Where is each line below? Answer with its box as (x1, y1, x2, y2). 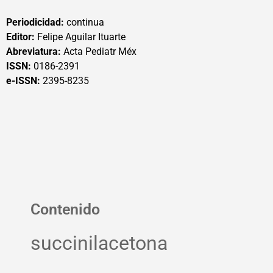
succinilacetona (30, 232, 168, 255)
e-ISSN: (6, 75, 43, 87)
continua (64, 16, 104, 28)
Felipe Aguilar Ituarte (35, 31, 126, 43)
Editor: (6, 31, 35, 43)
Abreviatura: (6, 46, 61, 57)
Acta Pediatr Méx (61, 46, 136, 57)
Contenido (30, 200, 100, 219)
